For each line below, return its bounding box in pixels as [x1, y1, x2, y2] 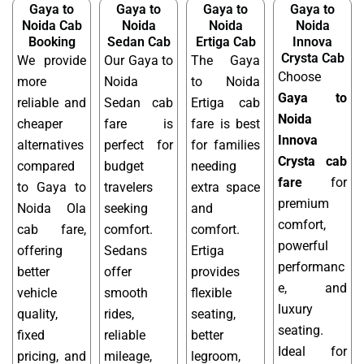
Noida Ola [17, 201, 86, 217]
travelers [104, 180, 153, 196]
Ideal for [278, 344, 347, 360]
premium [278, 196, 329, 212]
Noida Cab [21, 18, 82, 34]
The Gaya [191, 53, 260, 69]
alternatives [17, 137, 84, 154]
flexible [191, 285, 232, 301]
